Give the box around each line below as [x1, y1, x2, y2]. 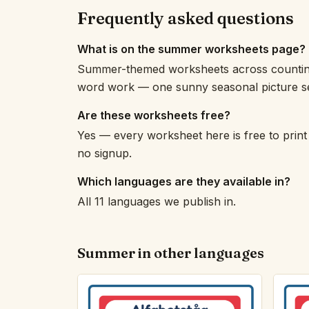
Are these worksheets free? [77, 108, 230, 122]
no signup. [77, 146, 132, 160]
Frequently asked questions [77, 8, 294, 28]
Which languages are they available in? [77, 175, 290, 188]
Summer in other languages [77, 244, 264, 261]
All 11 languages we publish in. [77, 195, 236, 208]
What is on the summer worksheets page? [77, 42, 306, 56]
